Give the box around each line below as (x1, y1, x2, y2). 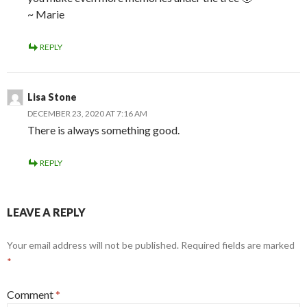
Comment (7, 288, 56, 301)
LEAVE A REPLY (7, 206, 86, 219)
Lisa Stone (27, 91, 77, 103)
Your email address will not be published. (7, 239, 179, 251)
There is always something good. (27, 123, 180, 136)
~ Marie (27, 8, 64, 21)
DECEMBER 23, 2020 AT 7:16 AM (27, 108, 147, 119)
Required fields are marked (181, 239, 295, 251)
